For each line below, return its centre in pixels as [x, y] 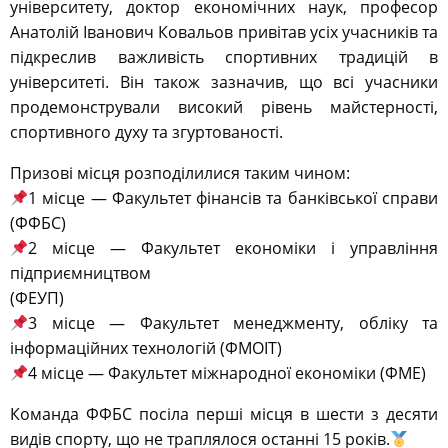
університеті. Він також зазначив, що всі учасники [224, 82]
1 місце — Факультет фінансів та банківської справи [233, 198]
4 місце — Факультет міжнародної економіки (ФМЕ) [227, 373]
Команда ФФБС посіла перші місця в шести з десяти [224, 414]
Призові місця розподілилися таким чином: [180, 173]
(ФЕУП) [37, 298]
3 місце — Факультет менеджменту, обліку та [233, 323]
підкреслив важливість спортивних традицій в [224, 57]
